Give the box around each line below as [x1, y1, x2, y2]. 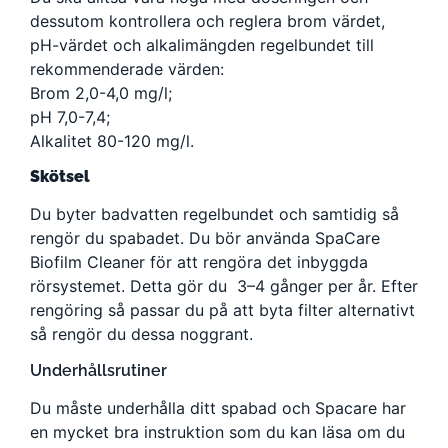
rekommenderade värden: [30, 59, 224, 80]
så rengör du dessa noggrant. [30, 324, 253, 345]
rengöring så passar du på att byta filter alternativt [30, 300, 415, 321]
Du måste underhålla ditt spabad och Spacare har [30, 397, 406, 418]
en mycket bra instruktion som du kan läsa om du [30, 421, 405, 442]
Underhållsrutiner [30, 360, 167, 380]
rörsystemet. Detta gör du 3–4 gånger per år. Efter [30, 276, 418, 297]
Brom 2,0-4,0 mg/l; [30, 83, 172, 104]
